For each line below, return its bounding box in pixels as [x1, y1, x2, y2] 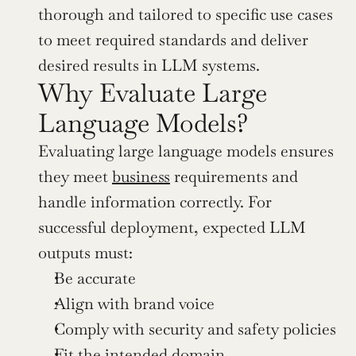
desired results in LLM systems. [38, 55, 260, 76]
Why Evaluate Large [38, 76, 267, 110]
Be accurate [54, 268, 136, 289]
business [112, 166, 170, 188]
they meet [38, 166, 112, 188]
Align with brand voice [54, 293, 215, 315]
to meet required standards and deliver [38, 29, 308, 51]
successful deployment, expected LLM [38, 217, 306, 238]
